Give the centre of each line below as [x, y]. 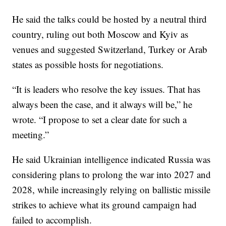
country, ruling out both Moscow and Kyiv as [100, 34]
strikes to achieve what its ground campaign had [105, 204]
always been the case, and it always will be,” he [102, 104]
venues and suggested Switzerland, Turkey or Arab [110, 49]
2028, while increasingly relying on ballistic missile [111, 189]
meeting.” [31, 134]
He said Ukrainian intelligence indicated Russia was [111, 159]
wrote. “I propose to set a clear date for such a [100, 119]
